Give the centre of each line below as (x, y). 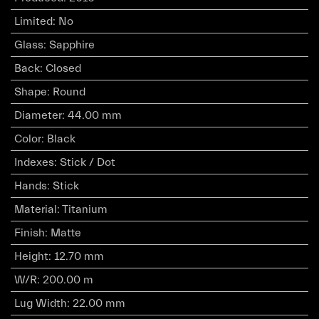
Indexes (34, 163)
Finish (29, 233)
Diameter (38, 116)
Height (31, 257)
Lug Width (40, 304)
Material (35, 210)
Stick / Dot (87, 163)
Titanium (84, 210)
